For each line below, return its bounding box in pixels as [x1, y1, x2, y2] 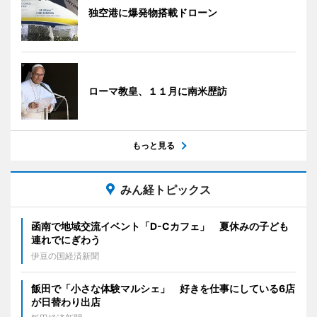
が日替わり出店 [31, 296, 100, 309]
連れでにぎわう [31, 234, 100, 246]
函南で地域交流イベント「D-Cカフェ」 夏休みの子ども [31, 220, 289, 233]
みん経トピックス [120, 183, 211, 197]
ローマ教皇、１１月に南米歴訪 [88, 85, 227, 98]
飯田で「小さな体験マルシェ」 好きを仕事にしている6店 [31, 282, 295, 295]
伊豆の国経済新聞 [31, 250, 99, 262]
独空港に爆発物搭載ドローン [88, 6, 217, 19]
